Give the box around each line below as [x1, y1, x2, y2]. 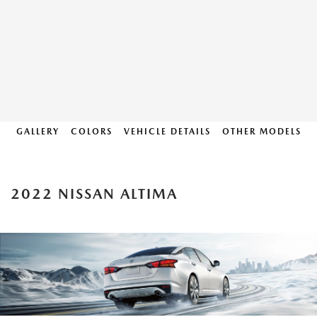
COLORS [70, 127, 113, 137]
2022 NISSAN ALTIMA [11, 185, 178, 202]
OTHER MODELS [221, 127, 301, 137]
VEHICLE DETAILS [123, 127, 211, 137]
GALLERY [16, 127, 59, 137]
